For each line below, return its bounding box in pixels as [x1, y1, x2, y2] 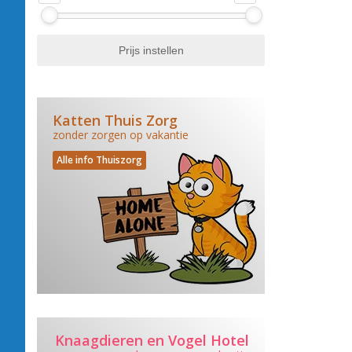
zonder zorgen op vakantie [53, 127, 189, 142]
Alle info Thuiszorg [57, 153, 142, 167]
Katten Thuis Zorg [53, 111, 178, 130]
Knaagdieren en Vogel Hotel [55, 331, 249, 350]
